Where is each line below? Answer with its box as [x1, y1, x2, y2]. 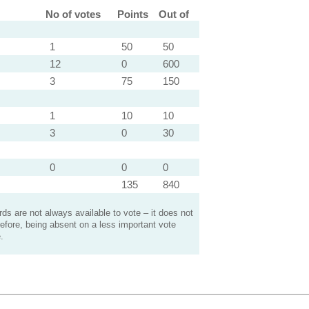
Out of [158, 8, 189, 20]
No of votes [45, 8, 101, 20]
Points [117, 8, 148, 20]
